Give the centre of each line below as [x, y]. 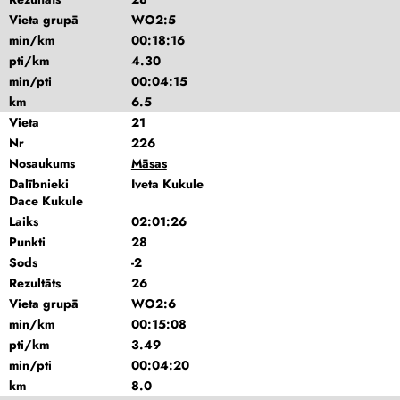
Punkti [27, 242]
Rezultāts [35, 283]
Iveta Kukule [167, 184]
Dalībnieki [39, 184]
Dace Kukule [46, 201]
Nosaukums [42, 163]
